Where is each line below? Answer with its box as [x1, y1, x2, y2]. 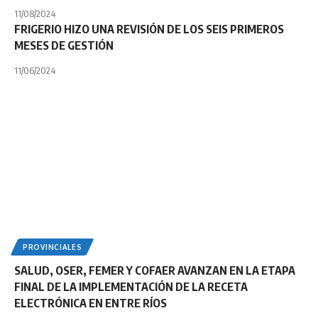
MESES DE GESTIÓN [14, 38, 114, 53]
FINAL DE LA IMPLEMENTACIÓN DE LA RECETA [14, 280, 248, 295]
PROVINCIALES [23, 243, 82, 252]
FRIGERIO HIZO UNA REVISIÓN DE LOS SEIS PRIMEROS [14, 21, 284, 36]
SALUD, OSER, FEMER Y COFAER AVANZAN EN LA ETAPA [14, 263, 295, 278]
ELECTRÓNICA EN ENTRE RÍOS [14, 296, 167, 311]
